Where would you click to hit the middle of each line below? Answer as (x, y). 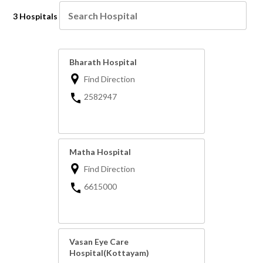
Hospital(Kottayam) (109, 253)
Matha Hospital (100, 152)
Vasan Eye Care (99, 242)
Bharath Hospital (103, 62)
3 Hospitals (36, 16)
